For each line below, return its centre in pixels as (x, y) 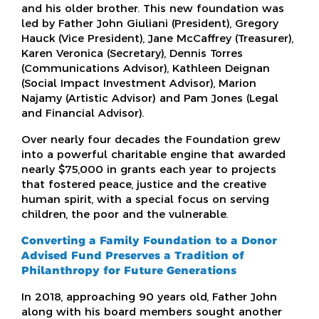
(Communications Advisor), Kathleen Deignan (146, 68)
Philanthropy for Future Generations (129, 270)
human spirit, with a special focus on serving (145, 199)
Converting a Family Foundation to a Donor (149, 240)
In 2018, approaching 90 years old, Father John (149, 296)
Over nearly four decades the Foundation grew (151, 139)
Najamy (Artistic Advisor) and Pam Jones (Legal (150, 98)
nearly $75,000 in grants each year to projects (149, 169)
